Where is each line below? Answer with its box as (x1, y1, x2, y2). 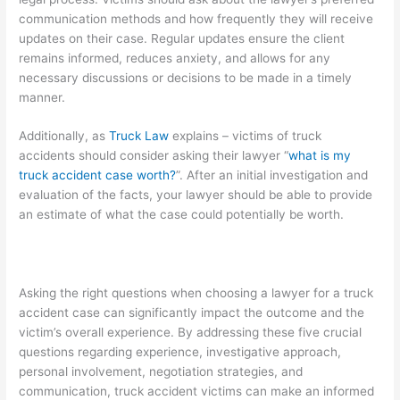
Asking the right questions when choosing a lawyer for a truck (19, 286, 374, 301)
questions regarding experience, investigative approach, (19, 345, 342, 360)
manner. (19, 89, 66, 104)
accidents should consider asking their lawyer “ (19, 148, 289, 163)
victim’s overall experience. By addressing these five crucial (19, 325, 362, 340)
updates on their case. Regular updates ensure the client (19, 30, 346, 46)
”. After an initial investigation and (176, 168, 369, 183)
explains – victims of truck (169, 129, 322, 144)
